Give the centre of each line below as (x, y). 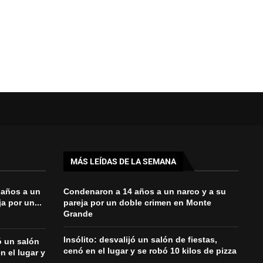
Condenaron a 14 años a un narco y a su (144, 191)
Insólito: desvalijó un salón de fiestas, (140, 239)
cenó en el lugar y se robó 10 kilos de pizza (150, 250)
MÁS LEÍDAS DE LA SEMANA (123, 161)
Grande (78, 213)
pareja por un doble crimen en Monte (137, 202)
